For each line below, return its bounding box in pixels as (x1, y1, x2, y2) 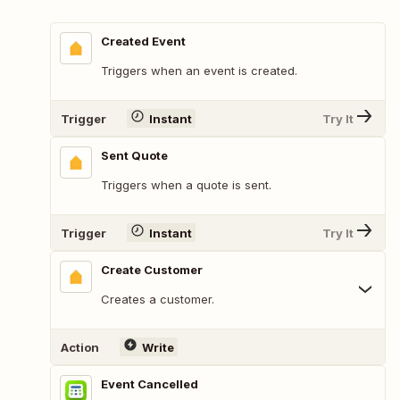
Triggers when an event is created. (101, 63, 297, 79)
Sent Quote (101, 148, 168, 163)
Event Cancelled (101, 377, 198, 392)
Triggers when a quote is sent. (101, 178, 271, 193)
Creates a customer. (101, 292, 214, 307)
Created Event (101, 34, 186, 49)
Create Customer (101, 262, 203, 278)
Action (61, 339, 99, 354)
